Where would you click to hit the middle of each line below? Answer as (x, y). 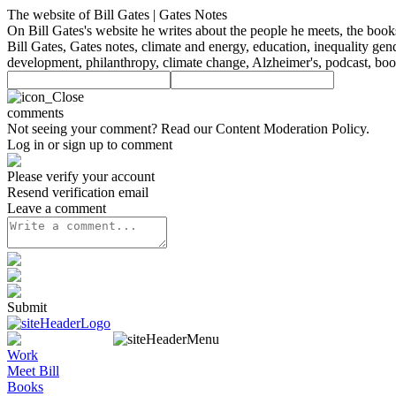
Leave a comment (57, 208)
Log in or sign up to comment (90, 145)
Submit (27, 307)
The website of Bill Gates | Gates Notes (117, 15)
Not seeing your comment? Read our (111, 129)
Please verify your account (81, 176)
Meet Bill (33, 371)
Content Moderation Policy (291, 129)
